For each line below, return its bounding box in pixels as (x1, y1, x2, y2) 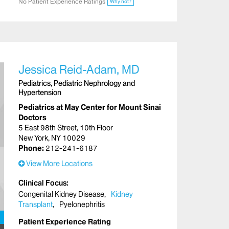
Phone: (18, 143, 45, 153)
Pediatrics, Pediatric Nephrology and (18, 78, 135, 88)
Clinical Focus (18, 178, 66, 188)
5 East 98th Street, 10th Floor (18, 123, 113, 132)
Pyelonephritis (59, 199, 105, 209)
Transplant (18, 199, 53, 209)
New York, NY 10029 (18, 133, 85, 143)
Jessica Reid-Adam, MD (18, 62, 140, 77)
